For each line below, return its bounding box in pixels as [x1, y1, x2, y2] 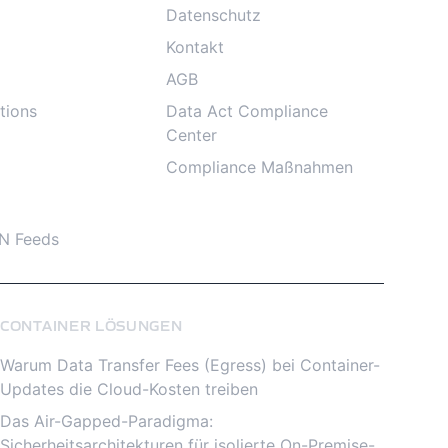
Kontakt [166, 37, 225, 57]
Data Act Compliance [166, 101, 329, 121]
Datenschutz [166, 5, 262, 25]
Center [166, 125, 218, 145]
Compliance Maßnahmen [166, 157, 354, 177]
